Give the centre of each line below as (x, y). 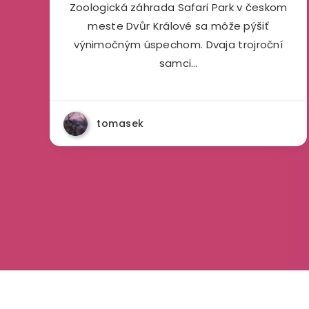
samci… (178, 63)
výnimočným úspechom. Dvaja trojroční (179, 44)
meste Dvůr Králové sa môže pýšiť (178, 26)
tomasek (120, 123)
